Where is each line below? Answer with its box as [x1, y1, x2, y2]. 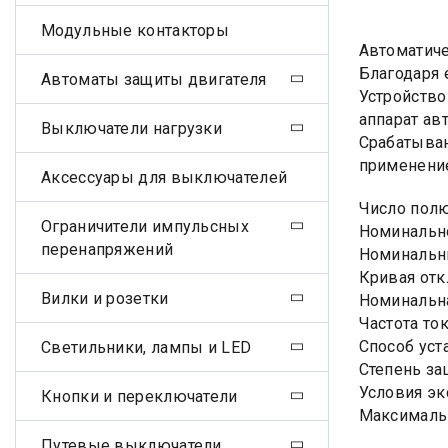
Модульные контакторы [41, 20, 229, 40]
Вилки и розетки [41, 288, 169, 308]
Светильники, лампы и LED [41, 337, 252, 357]
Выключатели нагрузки [41, 118, 222, 138]
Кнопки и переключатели [41, 386, 238, 406]
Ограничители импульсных [41, 216, 249, 236]
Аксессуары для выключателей [41, 167, 288, 187]
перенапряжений [41, 239, 174, 259]
